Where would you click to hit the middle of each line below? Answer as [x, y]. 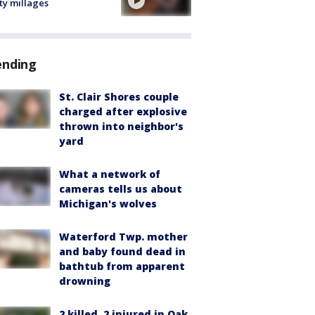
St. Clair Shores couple [119, 97]
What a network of [110, 174]
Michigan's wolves [108, 204]
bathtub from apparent [122, 266]
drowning [85, 281]
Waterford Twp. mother [123, 237]
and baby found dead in [122, 252]
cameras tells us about [121, 189]
